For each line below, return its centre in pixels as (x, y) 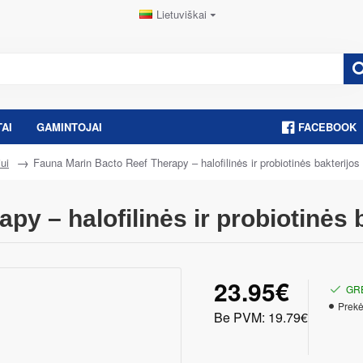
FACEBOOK (327, 127)
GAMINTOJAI (69, 127)
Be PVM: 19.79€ (261, 317)
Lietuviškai (181, 14)
